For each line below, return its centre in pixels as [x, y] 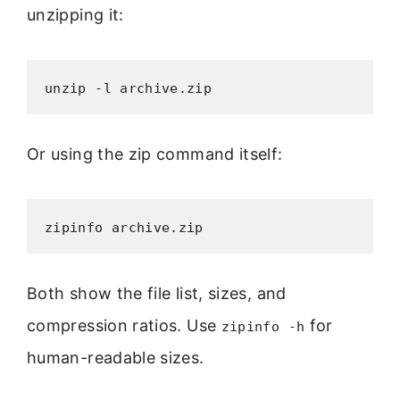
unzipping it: [75, 14]
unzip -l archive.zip [129, 88]
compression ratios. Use [124, 326]
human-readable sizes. [116, 358]
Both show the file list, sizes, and [157, 294]
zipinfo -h [263, 327]
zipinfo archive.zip [124, 228]
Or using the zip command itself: [155, 154]
